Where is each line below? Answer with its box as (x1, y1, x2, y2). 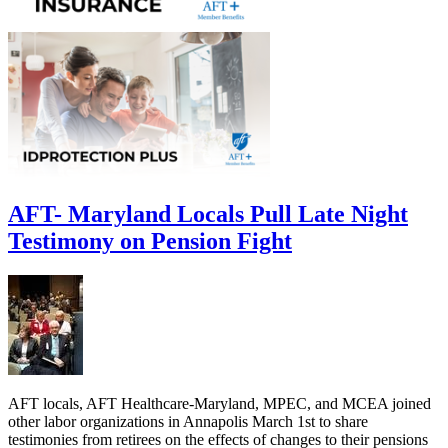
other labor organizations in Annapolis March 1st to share (8, 412, 368, 430)
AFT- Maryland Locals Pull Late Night (8, 200, 408, 227)
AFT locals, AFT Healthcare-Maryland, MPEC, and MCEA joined (8, 394, 431, 412)
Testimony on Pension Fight (8, 227, 292, 254)
